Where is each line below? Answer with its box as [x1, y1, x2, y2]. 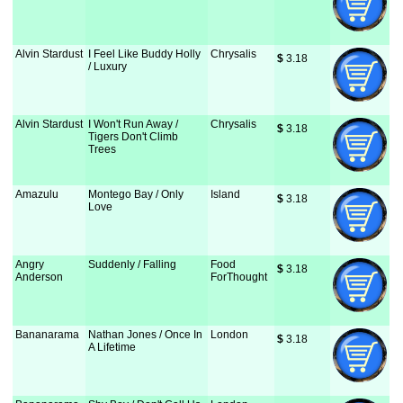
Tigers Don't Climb [88, 130, 179, 143]
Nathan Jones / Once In [88, 328, 203, 341]
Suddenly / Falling [88, 258, 177, 271]
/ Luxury [88, 60, 128, 73]
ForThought [210, 271, 268, 283]
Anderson [15, 271, 64, 283]
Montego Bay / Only [88, 188, 184, 201]
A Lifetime [88, 341, 137, 354]
